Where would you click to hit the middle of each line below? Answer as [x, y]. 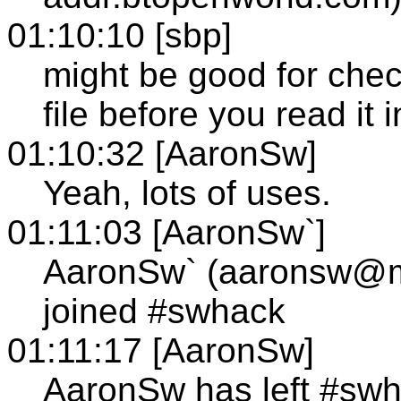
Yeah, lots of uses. [187, 192]
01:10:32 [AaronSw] [162, 153]
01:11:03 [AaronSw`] [166, 232]
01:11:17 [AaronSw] [161, 350]
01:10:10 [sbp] [119, 35]
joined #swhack [164, 311]
